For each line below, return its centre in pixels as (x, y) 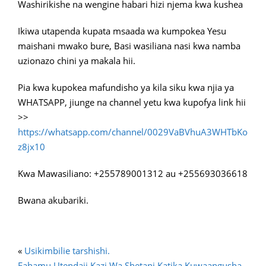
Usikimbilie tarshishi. (67, 251)
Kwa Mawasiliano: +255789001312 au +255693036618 (133, 174)
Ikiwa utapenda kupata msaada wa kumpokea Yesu (122, 31)
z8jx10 (31, 147)
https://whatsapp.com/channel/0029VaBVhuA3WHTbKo (133, 132)
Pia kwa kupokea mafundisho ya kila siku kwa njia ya (126, 88)
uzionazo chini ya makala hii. (77, 61)
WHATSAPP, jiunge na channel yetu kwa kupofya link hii (132, 102)
